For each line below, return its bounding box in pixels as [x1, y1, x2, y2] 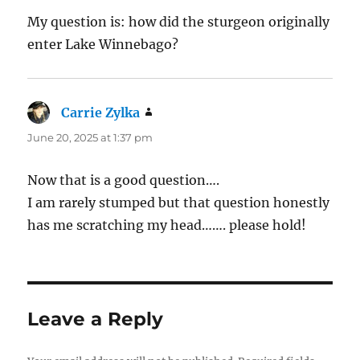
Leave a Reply [27, 308, 164, 331]
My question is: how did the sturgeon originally [27, 14, 330, 31]
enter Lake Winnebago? [27, 36, 179, 53]
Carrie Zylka [61, 104, 141, 121]
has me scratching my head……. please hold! [27, 217, 307, 234]
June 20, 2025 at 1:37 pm [27, 131, 153, 145]
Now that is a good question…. [27, 172, 220, 189]
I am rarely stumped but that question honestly [27, 194, 330, 211]
